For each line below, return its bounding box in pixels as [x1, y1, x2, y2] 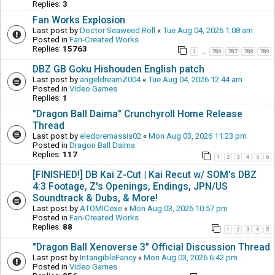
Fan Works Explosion [33, 14, 125, 26]
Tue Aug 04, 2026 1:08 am [163, 25, 253, 35]
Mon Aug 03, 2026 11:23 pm [149, 131, 247, 141]
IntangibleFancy [80, 252, 136, 262]
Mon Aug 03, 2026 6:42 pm [144, 252, 238, 262]
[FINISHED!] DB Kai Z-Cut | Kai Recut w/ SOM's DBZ [33, 168, 257, 180]
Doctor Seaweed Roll [80, 25, 155, 35]
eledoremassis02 [80, 131, 141, 141]
